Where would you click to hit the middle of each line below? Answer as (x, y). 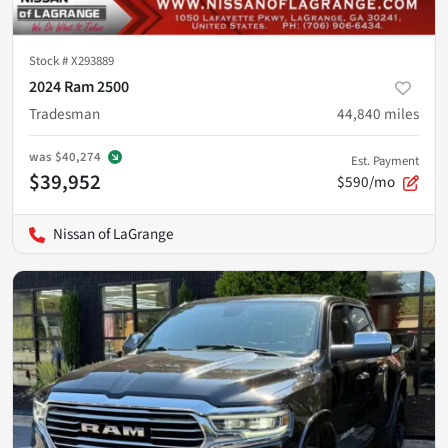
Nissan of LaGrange (113, 234)
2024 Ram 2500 (79, 87)
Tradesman (64, 114)
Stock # (50, 61)
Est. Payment (385, 161)
